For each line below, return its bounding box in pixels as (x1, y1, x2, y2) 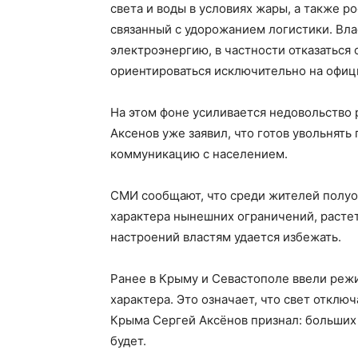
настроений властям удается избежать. (110, 229, 341, 245)
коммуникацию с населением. (110, 145, 288, 161)
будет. (110, 332, 146, 348)
